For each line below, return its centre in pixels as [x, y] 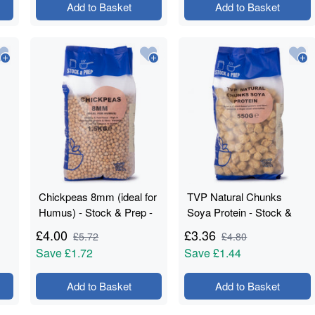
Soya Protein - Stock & [240, 212]
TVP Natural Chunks [235, 197]
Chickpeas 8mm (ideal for [98, 197]
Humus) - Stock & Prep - [96, 212]
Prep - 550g [214, 227]
